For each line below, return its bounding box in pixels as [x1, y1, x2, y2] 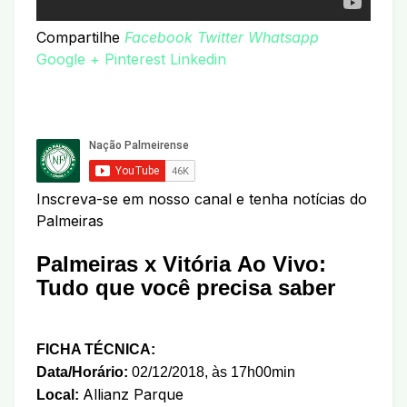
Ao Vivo [231, 252, 319, 276]
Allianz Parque [83, 385, 184, 403]
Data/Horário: [36, 364, 128, 380]
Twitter [197, 28, 243, 46]
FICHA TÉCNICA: [36, 342, 155, 357]
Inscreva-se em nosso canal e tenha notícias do [36, 190, 367, 208]
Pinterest [104, 50, 165, 68]
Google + [36, 50, 100, 68]
